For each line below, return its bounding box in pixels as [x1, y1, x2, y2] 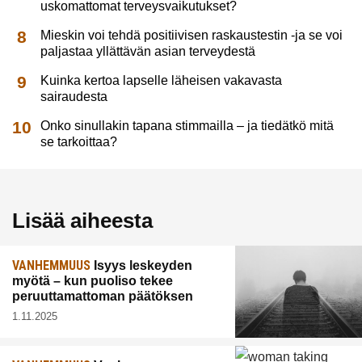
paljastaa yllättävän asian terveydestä [40, 44, 256, 59]
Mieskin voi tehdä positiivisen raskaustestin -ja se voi [40, 28, 343, 43]
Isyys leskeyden [90, 258, 192, 272]
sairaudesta [40, 90, 108, 104]
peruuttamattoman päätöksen [12, 288, 193, 303]
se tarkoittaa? [40, 135, 118, 149]
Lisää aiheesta [12, 209, 153, 233]
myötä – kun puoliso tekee [12, 273, 173, 288]
